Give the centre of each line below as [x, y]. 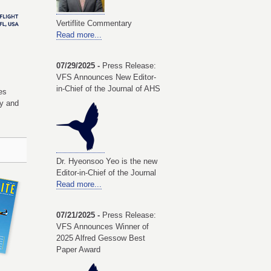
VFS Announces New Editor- [106, 77]
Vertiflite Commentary [94, 23]
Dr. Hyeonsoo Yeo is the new [107, 161]
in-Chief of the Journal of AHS [108, 88]
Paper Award [78, 250]
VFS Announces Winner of [103, 227]
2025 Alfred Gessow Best [101, 238]
